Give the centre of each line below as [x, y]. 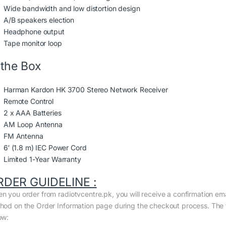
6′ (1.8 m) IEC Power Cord [45, 148]
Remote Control [29, 101]
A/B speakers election [39, 20]
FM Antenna [23, 136]
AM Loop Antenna [33, 125]
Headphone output [34, 32]
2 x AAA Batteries [33, 113]
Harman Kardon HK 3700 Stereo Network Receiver [86, 90]
